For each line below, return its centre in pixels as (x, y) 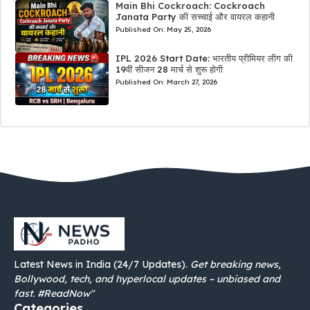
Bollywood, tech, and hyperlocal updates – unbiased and (147, 279)
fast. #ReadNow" (54, 293)
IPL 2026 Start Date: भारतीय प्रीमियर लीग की (204, 58)
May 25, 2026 (189, 30)
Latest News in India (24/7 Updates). (102, 264)
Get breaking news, (236, 264)
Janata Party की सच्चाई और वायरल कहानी (195, 17)
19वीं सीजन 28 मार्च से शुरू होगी (169, 70)
